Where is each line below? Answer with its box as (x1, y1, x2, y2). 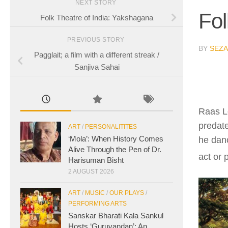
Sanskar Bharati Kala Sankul (68, 211, 163, 220)
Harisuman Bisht (68, 155, 124, 164)
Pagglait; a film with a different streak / (34, 50, 159, 59)
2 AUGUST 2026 (68, 167, 114, 175)
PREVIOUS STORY (67, 36, 127, 44)
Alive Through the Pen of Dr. (68, 145, 161, 154)
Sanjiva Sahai (74, 62, 120, 71)
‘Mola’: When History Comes (68, 134, 163, 143)
